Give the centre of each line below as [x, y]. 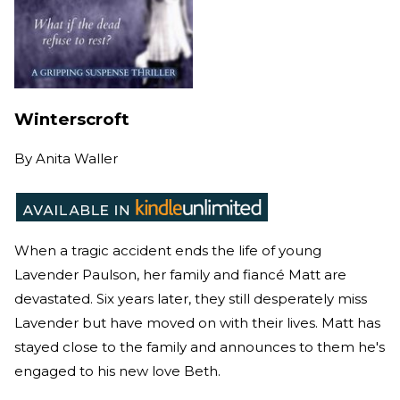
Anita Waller [77, 158]
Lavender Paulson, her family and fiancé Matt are [180, 274]
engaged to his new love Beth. [119, 371]
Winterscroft [72, 119]
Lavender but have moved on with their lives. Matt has [197, 322]
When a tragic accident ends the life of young [168, 250]
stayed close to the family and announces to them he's [200, 346]
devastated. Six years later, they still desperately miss [191, 298]
